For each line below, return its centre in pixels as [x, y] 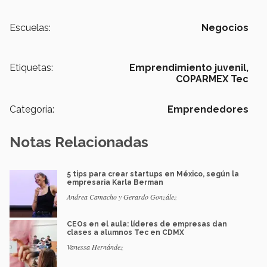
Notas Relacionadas [79, 142]
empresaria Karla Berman [115, 183]
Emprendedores [208, 110]
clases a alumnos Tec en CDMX [125, 233]
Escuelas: [30, 28]
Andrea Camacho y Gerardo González [122, 197]
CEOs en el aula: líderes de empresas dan [147, 224]
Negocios [225, 28]
